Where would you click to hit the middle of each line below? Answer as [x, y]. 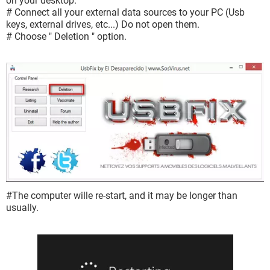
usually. [22, 208]
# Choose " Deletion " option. [66, 36]
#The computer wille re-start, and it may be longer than [122, 196]
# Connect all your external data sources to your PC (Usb [125, 12]
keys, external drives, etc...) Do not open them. [103, 24]
